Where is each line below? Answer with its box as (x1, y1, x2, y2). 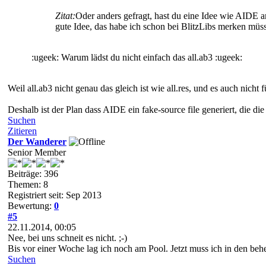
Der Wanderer (8, 136, 66, 147)
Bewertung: (8, 200, 54, 211)
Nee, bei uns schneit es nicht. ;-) (8, 232, 127, 243)
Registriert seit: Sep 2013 (8, 189, 102, 200)
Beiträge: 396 (8, 168, 58, 179)
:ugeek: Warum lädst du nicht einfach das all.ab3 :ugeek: (31, 52, 242, 62)
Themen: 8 (8, 179, 48, 189)
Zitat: (55, 10, 75, 21)
